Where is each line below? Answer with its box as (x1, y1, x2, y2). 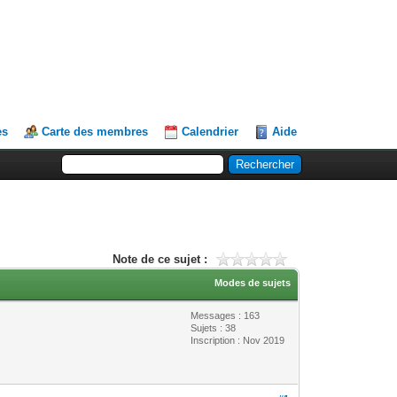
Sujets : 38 (191, 322, 237, 333)
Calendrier (182, 125, 239, 138)
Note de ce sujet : (112, 252, 207, 266)
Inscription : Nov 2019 (191, 334, 285, 346)
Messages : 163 (191, 309, 261, 321)
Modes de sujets (214, 276, 292, 288)
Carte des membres (42, 125, 149, 138)
